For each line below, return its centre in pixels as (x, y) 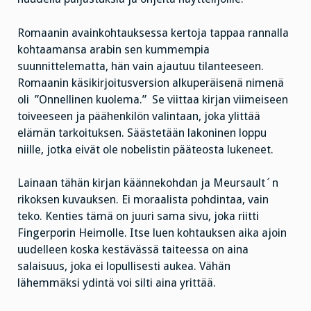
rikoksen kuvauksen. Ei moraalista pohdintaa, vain (143, 200)
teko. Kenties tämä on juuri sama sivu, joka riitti (138, 217)
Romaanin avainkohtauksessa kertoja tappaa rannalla (153, 33)
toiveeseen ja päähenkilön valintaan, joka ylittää (139, 116)
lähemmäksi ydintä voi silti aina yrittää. (117, 283)
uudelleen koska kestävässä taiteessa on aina (133, 250)
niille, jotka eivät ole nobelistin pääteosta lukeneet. (145, 149)
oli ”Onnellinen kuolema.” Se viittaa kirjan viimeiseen (153, 99)
